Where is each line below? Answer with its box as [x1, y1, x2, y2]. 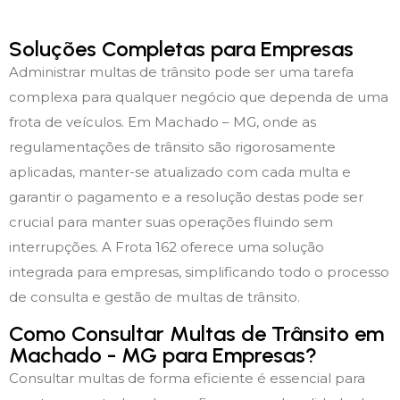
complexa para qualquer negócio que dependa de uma [9, 87, 388, 105]
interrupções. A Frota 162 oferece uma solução [9, 237, 324, 255]
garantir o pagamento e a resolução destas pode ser [9, 187, 363, 205]
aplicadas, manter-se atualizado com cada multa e [9, 162, 351, 180]
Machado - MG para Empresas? [9, 341, 317, 368]
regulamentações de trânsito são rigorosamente [9, 137, 336, 155]
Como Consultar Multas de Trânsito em [9, 320, 384, 346]
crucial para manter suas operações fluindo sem [9, 212, 333, 230]
